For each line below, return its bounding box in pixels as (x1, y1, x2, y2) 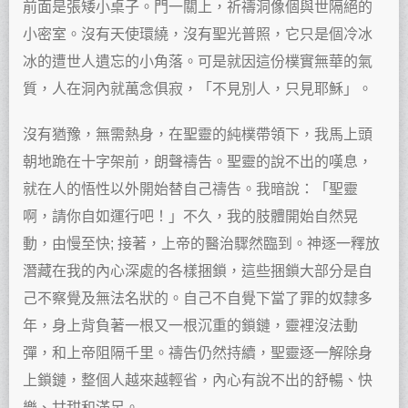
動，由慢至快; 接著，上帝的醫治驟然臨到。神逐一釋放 (23, 235, 380, 251)
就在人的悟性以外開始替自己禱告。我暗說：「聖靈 (23, 180, 358, 197)
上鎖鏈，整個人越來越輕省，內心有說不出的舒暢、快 (23, 372, 372, 388)
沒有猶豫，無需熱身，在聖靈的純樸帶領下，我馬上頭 (23, 126, 372, 142)
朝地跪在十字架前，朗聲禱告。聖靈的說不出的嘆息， (23, 153, 372, 169)
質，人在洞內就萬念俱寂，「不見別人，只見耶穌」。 (23, 80, 372, 97)
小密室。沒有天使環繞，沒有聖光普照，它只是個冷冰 (23, 25, 372, 42)
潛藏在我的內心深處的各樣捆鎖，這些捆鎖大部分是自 (23, 262, 372, 279)
